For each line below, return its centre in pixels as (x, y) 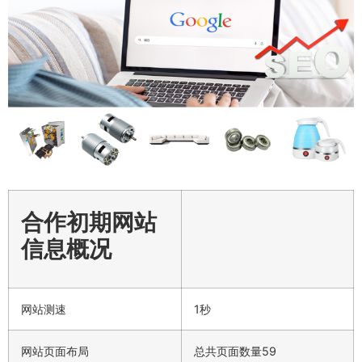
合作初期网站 (89, 222)
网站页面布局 (55, 351)
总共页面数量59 (235, 351)
